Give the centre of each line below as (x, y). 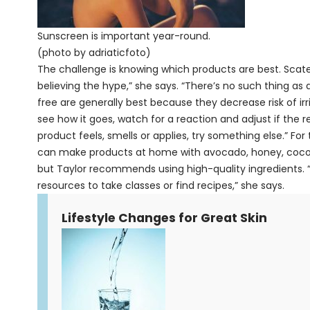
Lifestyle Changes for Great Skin (164, 218)
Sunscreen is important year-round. (124, 36)
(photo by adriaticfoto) (94, 53)
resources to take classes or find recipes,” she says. (161, 185)
